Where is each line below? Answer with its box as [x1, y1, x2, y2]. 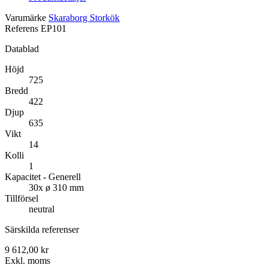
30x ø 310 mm [29, 182, 84, 193]
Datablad [5, 44, 39, 54]
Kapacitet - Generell [5, 172, 81, 182]
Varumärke [5, 13, 46, 23]
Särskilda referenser [5, 224, 79, 235]
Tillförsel [5, 193, 38, 204]
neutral [29, 204, 54, 215]
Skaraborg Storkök [48, 13, 120, 23]
